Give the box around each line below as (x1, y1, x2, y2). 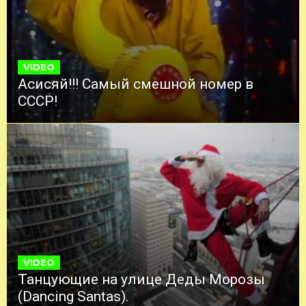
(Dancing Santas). (18, 288, 129, 305)
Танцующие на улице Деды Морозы (18, 270, 265, 288)
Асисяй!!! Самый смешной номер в (18, 76, 253, 93)
